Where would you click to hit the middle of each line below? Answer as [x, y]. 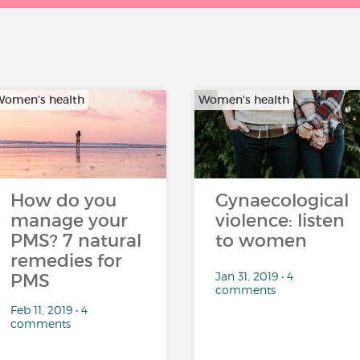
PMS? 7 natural [76, 241]
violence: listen [280, 221]
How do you [63, 200]
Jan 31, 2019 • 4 [254, 276]
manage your [69, 221]
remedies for [66, 261]
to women [261, 241]
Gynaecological [282, 200]
